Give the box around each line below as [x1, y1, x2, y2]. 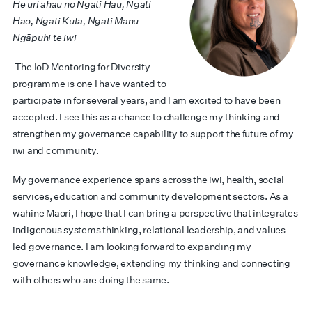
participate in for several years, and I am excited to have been [13, 94, 281, 107]
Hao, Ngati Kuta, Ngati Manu [13, 15, 139, 27]
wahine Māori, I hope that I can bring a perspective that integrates [13, 207, 298, 219]
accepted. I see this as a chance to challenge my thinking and [13, 111, 281, 123]
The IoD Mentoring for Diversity [14, 61, 150, 73]
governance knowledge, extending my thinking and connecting [13, 257, 290, 270]
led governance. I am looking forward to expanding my [13, 240, 251, 253]
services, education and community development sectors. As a [13, 190, 288, 203]
